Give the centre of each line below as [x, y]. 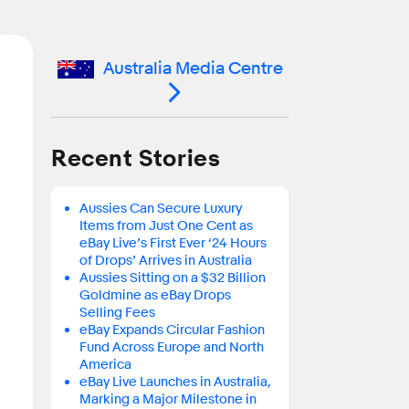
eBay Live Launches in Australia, [175, 383]
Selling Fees [117, 313]
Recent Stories [136, 159]
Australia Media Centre [193, 68]
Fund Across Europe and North [171, 348]
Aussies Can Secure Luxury [160, 209]
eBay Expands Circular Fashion [172, 330]
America [105, 365]
